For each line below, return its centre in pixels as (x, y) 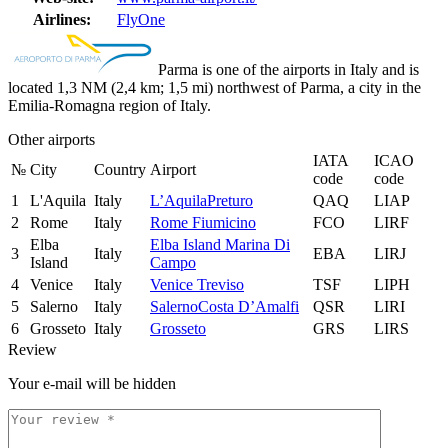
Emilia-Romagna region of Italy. (109, 105)
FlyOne (141, 19)
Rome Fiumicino (203, 222)
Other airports (51, 139)
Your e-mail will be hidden (92, 383)
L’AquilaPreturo (201, 200)
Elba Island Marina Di (220, 244)
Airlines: (62, 19)
